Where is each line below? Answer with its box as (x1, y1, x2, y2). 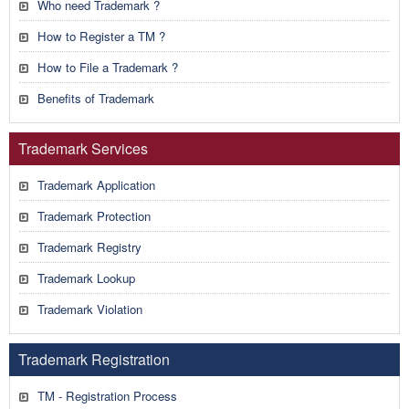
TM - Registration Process (37, 387, 177, 404)
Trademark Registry (37, 238, 142, 256)
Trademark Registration (18, 349, 170, 370)
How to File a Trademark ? (37, 58, 178, 76)
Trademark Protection (37, 207, 151, 225)
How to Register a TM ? (37, 27, 165, 45)
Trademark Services (18, 138, 148, 159)
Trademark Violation (37, 300, 142, 318)
